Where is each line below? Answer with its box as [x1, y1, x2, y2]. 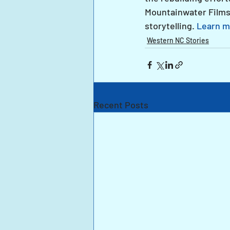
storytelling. [145, 20, 197, 31]
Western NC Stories [147, 35, 209, 45]
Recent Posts [93, 99, 148, 110]
